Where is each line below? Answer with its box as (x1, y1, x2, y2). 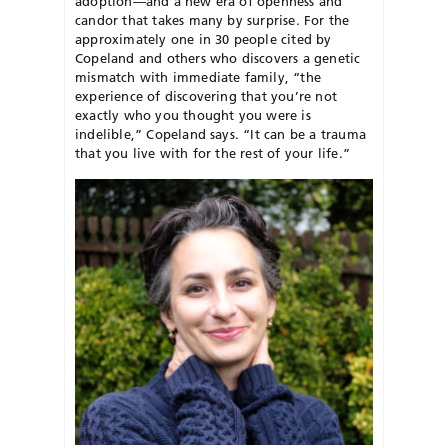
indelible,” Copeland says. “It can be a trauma (75, 125, 366, 142)
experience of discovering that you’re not (75, 87, 337, 104)
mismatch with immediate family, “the (75, 68, 322, 85)
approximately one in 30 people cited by (75, 30, 332, 47)
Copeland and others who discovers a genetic (75, 49, 361, 66)
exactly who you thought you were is (75, 106, 311, 123)
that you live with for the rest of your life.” (75, 144, 350, 161)
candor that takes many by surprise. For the (75, 11, 350, 28)
